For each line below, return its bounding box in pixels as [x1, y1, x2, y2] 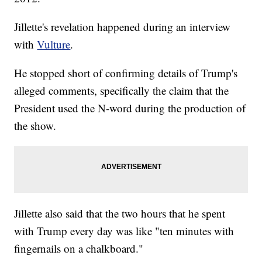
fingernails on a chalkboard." [14, 241, 144, 256]
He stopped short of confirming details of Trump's [14, 65, 238, 81]
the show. [14, 118, 57, 133]
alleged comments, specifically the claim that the [14, 83, 229, 98]
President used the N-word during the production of [14, 101, 246, 116]
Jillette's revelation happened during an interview [14, 19, 231, 35]
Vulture [37, 37, 71, 52]
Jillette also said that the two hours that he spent [14, 206, 226, 221]
